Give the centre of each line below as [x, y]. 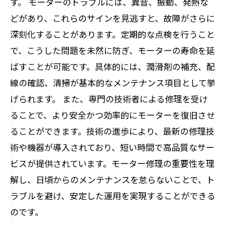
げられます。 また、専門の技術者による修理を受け [109, 99]
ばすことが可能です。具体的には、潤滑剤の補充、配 [112, 66]
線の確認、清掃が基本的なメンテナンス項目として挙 [113, 82]
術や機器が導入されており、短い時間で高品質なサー [112, 147]
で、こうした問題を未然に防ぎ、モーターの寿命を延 [112, 50]
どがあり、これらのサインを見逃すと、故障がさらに [112, 18]
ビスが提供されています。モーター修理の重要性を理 [112, 163]
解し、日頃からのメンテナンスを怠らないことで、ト [112, 179]
